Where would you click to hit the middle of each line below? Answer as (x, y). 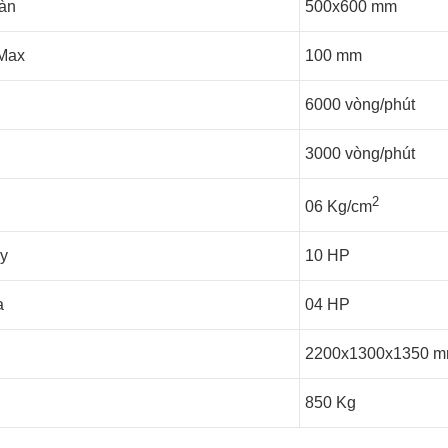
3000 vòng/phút (360, 153)
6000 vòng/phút (360, 104)
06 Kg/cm (338, 207)
